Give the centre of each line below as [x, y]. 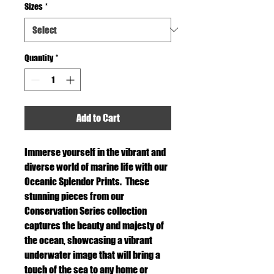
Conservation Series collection [86, 210]
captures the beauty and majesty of [94, 225]
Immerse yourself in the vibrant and [95, 152]
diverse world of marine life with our [96, 166]
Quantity [39, 57]
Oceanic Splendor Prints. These [87, 181]
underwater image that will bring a [92, 254]
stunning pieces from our [74, 196]
